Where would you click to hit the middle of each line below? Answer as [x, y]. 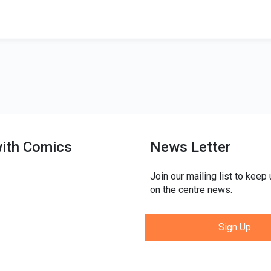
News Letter [190, 147]
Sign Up [235, 227]
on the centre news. [191, 190]
